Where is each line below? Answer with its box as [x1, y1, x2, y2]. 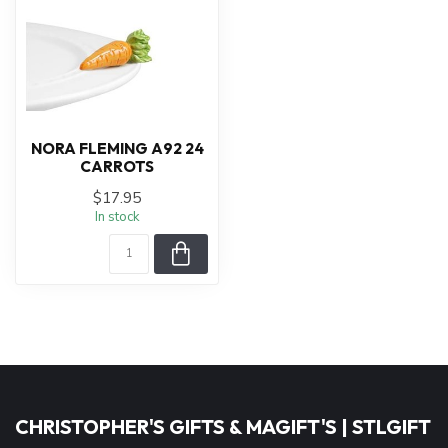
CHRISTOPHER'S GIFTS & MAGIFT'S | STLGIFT [15, 414, 431, 440]
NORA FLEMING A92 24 [30, 139, 204, 159]
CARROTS [80, 157, 154, 177]
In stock [94, 208, 140, 227]
